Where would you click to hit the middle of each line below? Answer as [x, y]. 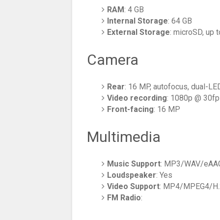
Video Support [134, 186]
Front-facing [131, 109]
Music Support [134, 164]
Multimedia [124, 137]
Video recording [137, 98]
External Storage [139, 32]
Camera [113, 59]
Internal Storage [138, 21]
